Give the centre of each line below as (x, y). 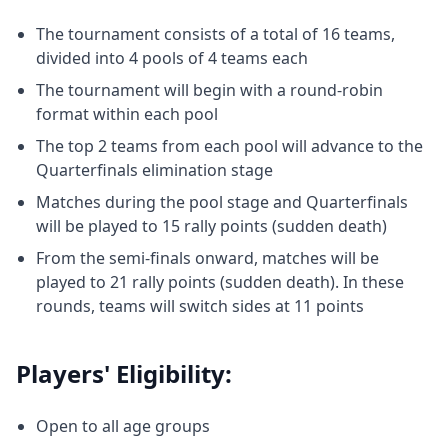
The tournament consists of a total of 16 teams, (215, 33)
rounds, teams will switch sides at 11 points (200, 305)
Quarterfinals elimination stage (154, 169)
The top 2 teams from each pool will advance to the (229, 145)
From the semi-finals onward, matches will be (207, 257)
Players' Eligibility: (124, 373)
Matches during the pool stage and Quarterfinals (222, 201)
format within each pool (127, 113)
